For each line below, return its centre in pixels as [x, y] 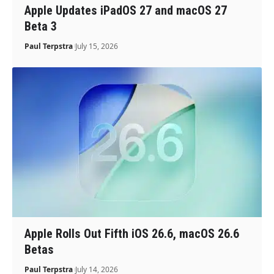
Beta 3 [41, 26]
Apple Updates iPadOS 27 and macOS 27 [126, 10]
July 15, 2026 [97, 46]
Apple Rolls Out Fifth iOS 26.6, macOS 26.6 [132, 234]
